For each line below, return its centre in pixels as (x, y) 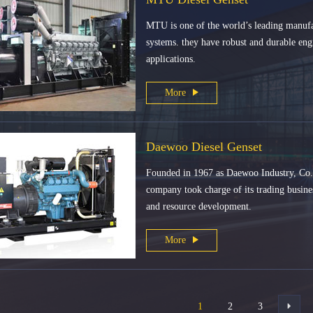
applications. (171, 59)
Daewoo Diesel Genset (204, 147)
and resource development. (199, 206)
